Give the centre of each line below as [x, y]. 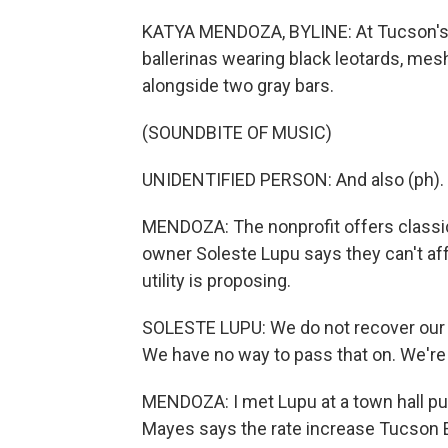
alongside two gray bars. [238, 85]
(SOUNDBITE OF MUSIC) [237, 132]
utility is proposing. [216, 280]
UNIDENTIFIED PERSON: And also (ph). [293, 179]
